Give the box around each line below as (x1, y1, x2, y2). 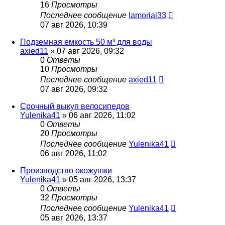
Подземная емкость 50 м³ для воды (20, 38, 152, 47)
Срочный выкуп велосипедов (20, 102, 130, 111)
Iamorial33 (129, 11, 166, 20)
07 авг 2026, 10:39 (40, 21, 107, 30)
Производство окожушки (20, 166, 112, 175)
